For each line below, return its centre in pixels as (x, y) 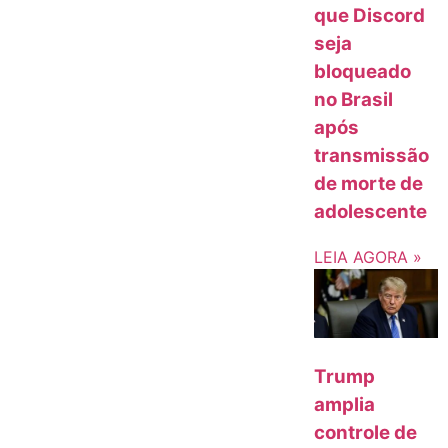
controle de (366, 433)
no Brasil (354, 100)
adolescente (371, 212)
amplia (345, 405)
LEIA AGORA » (368, 256)
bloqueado (363, 72)
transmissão (372, 156)
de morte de (369, 184)
